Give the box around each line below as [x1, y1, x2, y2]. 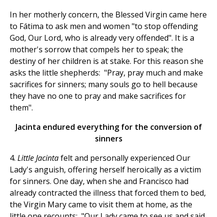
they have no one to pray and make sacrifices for [10, 91, 186, 102]
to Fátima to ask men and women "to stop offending [10, 21, 198, 32]
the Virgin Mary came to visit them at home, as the [10, 199, 192, 210]
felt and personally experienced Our [61, 153, 190, 164]
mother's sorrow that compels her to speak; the [10, 44, 183, 55]
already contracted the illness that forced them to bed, [10, 187, 206, 199]
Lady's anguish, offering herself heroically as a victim [10, 164, 201, 175]
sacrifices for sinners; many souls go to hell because [10, 79, 198, 90]
